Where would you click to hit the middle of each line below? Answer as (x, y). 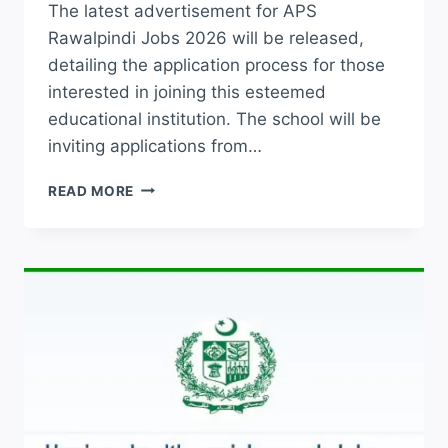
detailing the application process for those (216, 64)
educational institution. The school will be (214, 118)
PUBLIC (160, 206)
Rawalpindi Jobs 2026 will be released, (206, 37)
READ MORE (91, 190)
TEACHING (171, 269)
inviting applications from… (155, 145)
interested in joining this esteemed (187, 91)
